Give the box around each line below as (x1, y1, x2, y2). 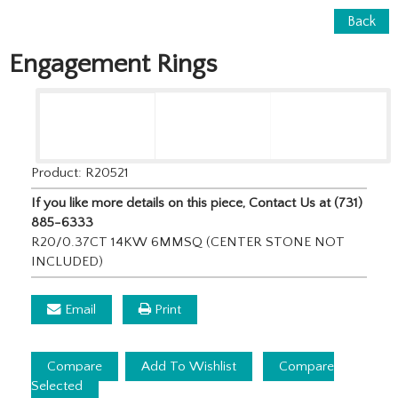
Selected (31, 378, 83, 394)
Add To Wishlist (141, 358, 236, 374)
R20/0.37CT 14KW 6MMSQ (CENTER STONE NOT (31, 234, 345, 250)
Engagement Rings (9, 49, 217, 79)
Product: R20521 (31, 164, 129, 180)
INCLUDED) (31, 253, 103, 269)
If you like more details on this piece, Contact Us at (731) (31, 195, 362, 211)
